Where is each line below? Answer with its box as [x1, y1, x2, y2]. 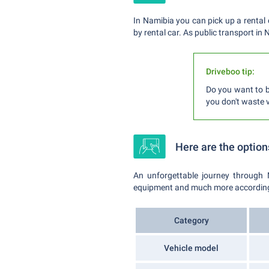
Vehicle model [164, 243, 219, 253]
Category [174, 216, 209, 225]
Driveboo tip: [206, 67, 255, 76]
